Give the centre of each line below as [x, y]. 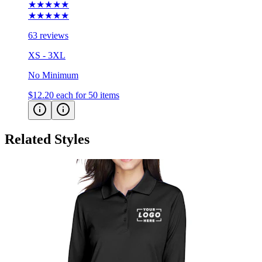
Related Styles [47, 139]
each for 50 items [88, 95]
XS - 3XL [47, 56]
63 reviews [48, 36]
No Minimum [53, 75]
